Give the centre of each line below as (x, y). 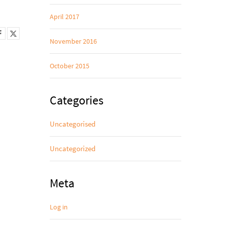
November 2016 (73, 41)
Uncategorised (72, 124)
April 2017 (64, 17)
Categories (76, 100)
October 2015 (69, 66)
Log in (59, 207)
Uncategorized (72, 148)
